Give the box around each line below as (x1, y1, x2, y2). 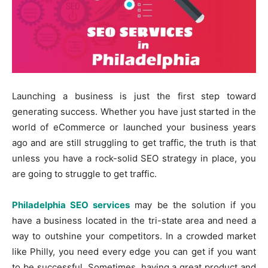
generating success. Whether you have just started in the (12, 105, 256, 117)
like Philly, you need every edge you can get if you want (12, 245, 256, 257)
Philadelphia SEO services (12, 199, 130, 211)
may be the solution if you (130, 199, 256, 211)
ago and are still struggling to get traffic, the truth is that (12, 136, 256, 148)
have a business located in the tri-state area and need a (12, 214, 256, 226)
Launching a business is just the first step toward (12, 90, 256, 102)
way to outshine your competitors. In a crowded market (12, 230, 256, 242)
